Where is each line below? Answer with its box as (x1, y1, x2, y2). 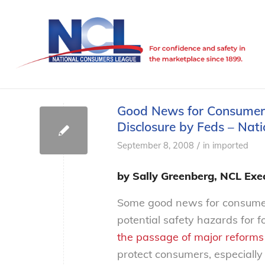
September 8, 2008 (117, 140, 194, 151)
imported (212, 140, 248, 151)
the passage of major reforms (117, 230, 264, 244)
